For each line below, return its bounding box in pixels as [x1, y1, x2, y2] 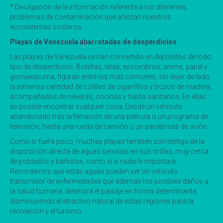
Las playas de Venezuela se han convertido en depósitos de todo [10, 52, 212, 61]
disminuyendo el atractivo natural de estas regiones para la [10, 197, 194, 205]
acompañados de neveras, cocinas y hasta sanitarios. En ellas [10, 92, 206, 101]
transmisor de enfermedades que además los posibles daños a [10, 177, 209, 185]
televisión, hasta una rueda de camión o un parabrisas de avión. [10, 122, 209, 130]
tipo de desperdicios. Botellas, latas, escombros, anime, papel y [10, 62, 208, 71]
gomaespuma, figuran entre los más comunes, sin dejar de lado [10, 72, 210, 81]
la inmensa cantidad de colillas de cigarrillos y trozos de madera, [10, 82, 212, 91]
